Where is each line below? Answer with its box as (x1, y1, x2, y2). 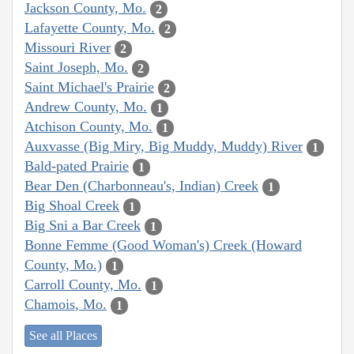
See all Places (29, 328, 97, 342)
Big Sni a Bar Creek (24, 217, 141, 234)
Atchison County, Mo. (24, 119, 153, 135)
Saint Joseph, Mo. (24, 59, 128, 76)
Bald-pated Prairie (24, 158, 129, 175)
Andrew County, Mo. (24, 99, 147, 115)
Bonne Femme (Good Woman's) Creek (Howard (24, 237, 302, 254)
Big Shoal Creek (24, 198, 119, 214)
